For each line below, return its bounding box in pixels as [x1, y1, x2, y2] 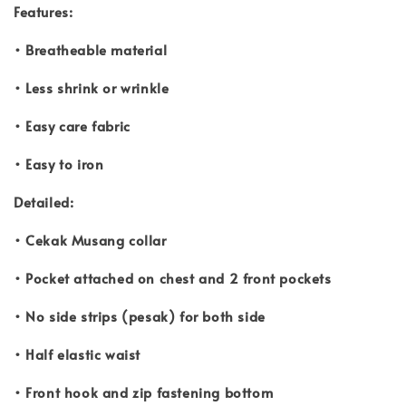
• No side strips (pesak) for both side [14, 305, 266, 325]
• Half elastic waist [14, 343, 140, 363]
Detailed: [14, 191, 74, 211]
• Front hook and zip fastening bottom [14, 382, 274, 401]
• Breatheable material [14, 39, 171, 59]
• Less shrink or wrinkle [14, 77, 173, 97]
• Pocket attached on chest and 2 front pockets [14, 267, 336, 287]
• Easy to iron [14, 153, 104, 173]
